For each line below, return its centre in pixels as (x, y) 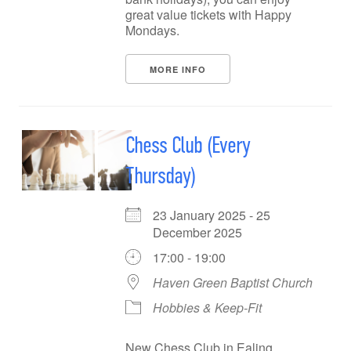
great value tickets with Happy (208, 14)
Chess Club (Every (188, 145)
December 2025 (204, 232)
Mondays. (152, 30)
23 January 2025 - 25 (212, 215)
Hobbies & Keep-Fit (207, 308)
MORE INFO (178, 69)
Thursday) (160, 175)
